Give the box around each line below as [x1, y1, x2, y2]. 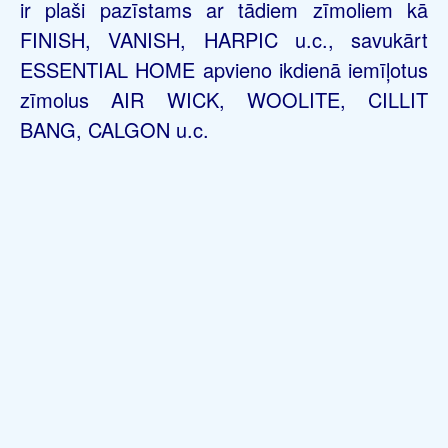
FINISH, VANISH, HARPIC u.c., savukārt [20, 24, 428, 54]
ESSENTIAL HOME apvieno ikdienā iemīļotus [20, 54, 428, 84]
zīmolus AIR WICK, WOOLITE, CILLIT [20, 84, 428, 114]
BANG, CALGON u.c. [20, 114, 209, 144]
